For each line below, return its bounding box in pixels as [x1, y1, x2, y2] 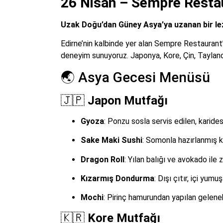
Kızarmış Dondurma [81, 173, 154, 183]
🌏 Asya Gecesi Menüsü [61, 69, 210, 86]
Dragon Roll [81, 154, 124, 164]
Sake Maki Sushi [81, 135, 142, 145]
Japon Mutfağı [88, 93, 168, 108]
